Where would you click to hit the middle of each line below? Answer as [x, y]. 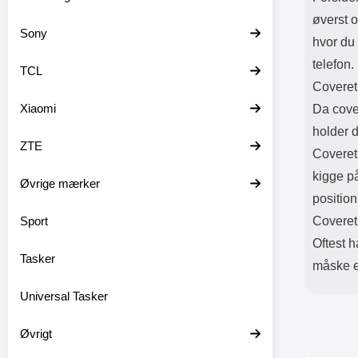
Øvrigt [36, 334]
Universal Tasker [64, 296]
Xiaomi [38, 108]
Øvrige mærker [60, 183]
